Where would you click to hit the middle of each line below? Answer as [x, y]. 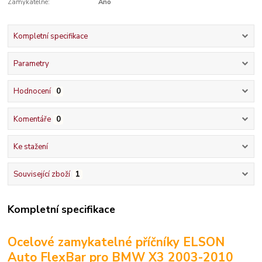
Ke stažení [30, 146]
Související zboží [42, 175]
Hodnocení [32, 92]
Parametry [31, 64]
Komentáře [32, 119]
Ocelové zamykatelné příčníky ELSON [116, 242]
